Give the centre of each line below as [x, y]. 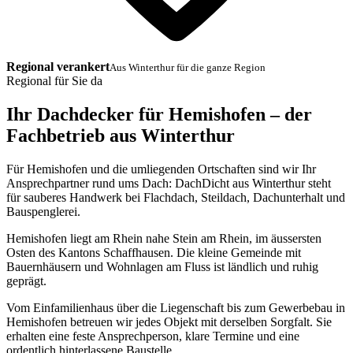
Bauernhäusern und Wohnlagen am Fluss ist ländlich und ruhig [162, 267]
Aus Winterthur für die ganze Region [188, 68]
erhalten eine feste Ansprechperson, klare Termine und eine [153, 336]
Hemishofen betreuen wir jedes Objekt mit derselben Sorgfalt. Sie [169, 322]
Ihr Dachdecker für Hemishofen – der [159, 115]
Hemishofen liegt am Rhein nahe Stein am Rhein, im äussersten [164, 239]
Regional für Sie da [54, 81]
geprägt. [26, 281]
